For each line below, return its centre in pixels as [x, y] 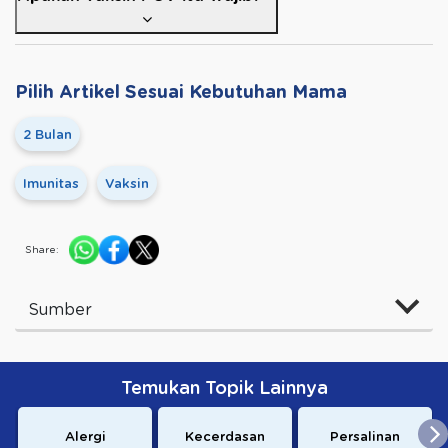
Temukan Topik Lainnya [224, 389]
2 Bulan [47, 136]
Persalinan [365, 437]
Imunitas [51, 185]
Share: [42, 250]
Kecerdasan [225, 437]
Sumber [60, 310]
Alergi [85, 437]
